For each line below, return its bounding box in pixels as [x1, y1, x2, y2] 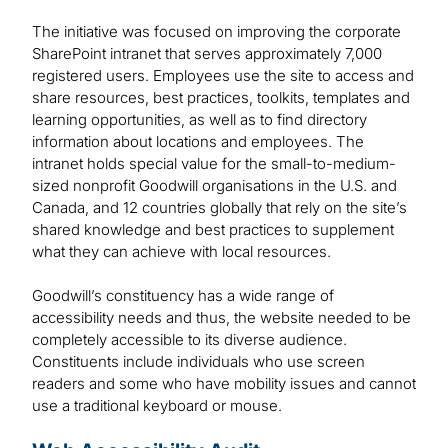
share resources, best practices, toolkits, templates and [32, 88, 410, 108]
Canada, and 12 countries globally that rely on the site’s [32, 198, 407, 218]
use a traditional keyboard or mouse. [32, 396, 282, 416]
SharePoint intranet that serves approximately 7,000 [32, 44, 382, 64]
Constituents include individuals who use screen [32, 352, 365, 372]
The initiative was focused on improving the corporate [32, 22, 401, 42]
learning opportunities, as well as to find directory [32, 110, 367, 130]
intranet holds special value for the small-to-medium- [32, 154, 396, 174]
